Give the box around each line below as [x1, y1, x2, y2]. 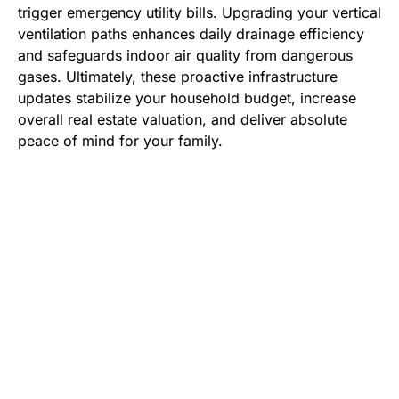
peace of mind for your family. [18, 132, 223, 151]
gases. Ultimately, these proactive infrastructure [18, 68, 338, 86]
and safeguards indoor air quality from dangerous [18, 46, 353, 65]
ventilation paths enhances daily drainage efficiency [18, 25, 364, 44]
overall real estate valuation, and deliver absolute [18, 110, 347, 129]
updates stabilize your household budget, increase [18, 89, 356, 108]
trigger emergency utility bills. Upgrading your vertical [18, 4, 381, 22]
